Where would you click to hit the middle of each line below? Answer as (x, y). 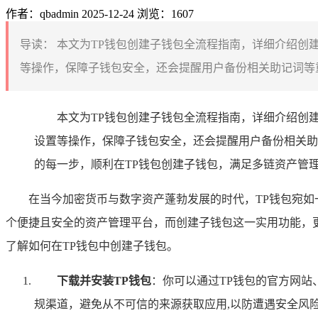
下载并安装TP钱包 (104, 280)
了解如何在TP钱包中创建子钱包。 (92, 246)
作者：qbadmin (42, 13)
